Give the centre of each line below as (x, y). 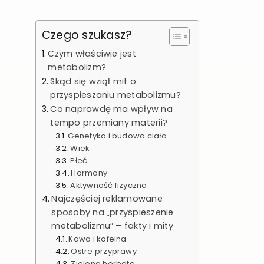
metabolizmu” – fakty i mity (112, 226)
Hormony (89, 173)
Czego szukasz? (87, 35)
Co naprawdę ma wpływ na (111, 109)
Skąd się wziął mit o (93, 82)
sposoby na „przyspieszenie (113, 212)
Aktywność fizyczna (109, 186)
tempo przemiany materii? (109, 123)
